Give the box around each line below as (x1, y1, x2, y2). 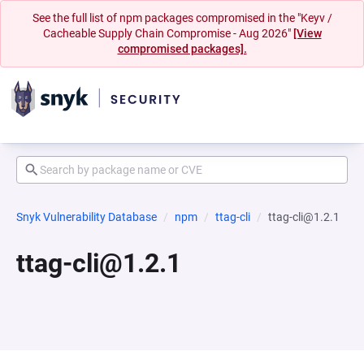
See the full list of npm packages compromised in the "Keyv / (32, 11, 332, 24)
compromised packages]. (117, 42, 247, 55)
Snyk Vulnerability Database (16, 210, 157, 223)
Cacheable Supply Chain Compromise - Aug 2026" (42, 27, 293, 40)
